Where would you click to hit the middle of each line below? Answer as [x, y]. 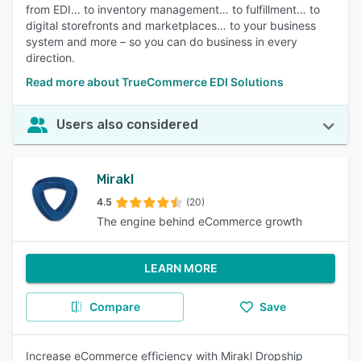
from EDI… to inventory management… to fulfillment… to [173, 9]
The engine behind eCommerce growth [199, 221]
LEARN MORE [180, 268]
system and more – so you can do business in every [162, 41]
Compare [114, 307]
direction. [50, 58]
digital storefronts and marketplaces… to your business [171, 25]
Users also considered [127, 124]
